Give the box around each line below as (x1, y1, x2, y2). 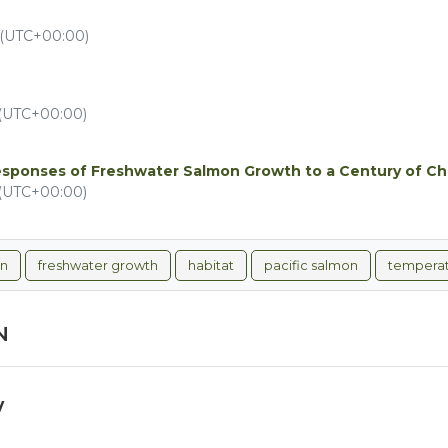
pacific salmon (264, 258, 358, 273)
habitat (188, 258, 234, 273)
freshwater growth (38, 258, 158, 273)
